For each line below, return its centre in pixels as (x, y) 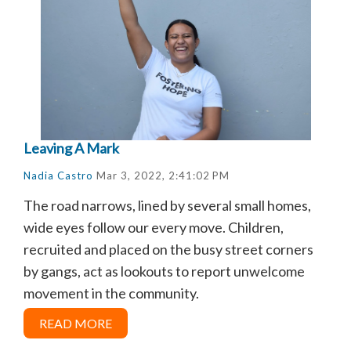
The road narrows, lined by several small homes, (167, 205)
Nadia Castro (58, 175)
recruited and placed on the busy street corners (168, 249)
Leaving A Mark (71, 148)
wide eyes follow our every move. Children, (154, 227)
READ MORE (76, 323)
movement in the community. (111, 293)
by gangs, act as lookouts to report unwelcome (164, 271)
